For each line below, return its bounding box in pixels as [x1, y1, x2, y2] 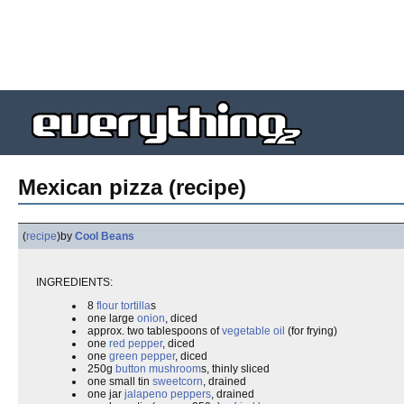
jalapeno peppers [124, 388, 211, 400]
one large [87, 312, 137, 325]
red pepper [109, 337, 162, 350]
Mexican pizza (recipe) [18, 175, 246, 199]
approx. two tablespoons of [87, 325, 222, 337]
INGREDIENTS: [36, 276, 113, 289]
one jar [87, 388, 124, 400]
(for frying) [285, 325, 337, 337]
